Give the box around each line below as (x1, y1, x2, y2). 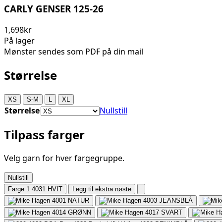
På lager (4, 35, 35, 47)
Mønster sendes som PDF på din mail (4, 46, 143, 57)
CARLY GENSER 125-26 (4, 2, 104, 15)
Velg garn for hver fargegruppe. (4, 152, 124, 164)
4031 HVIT (32, 185, 62, 193)
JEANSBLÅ (159, 196, 193, 204)
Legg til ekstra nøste (72, 185, 131, 193)
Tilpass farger (4, 126, 85, 143)
